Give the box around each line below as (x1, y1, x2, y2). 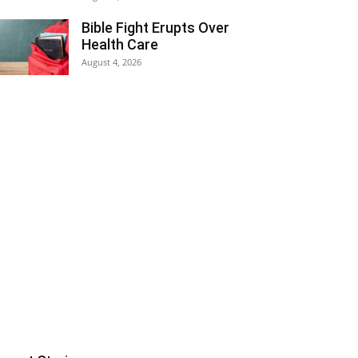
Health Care (82, 36, 158, 53)
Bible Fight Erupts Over (82, 19, 229, 36)
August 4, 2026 (82, 56, 141, 68)
